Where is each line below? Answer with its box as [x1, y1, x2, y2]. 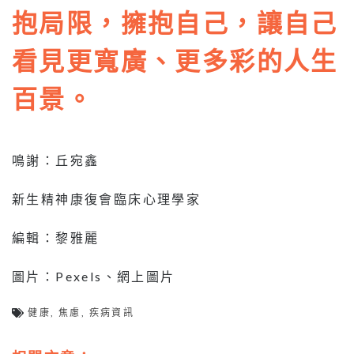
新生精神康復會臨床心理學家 [12, 190, 201, 206]
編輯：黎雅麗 [12, 229, 100, 245]
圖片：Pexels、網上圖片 [12, 268, 175, 284]
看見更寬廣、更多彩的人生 [12, 42, 338, 77]
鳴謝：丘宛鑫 [12, 152, 100, 168]
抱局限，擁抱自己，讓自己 [12, 4, 338, 39]
